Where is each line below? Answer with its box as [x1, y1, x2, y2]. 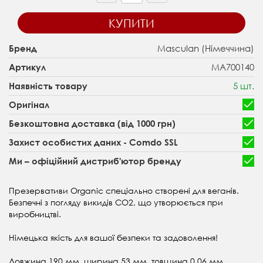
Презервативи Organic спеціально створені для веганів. [9, 184, 239, 196]
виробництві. [9, 208, 61, 220]
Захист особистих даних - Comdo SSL [9, 136, 178, 147]
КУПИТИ [109, 16, 154, 30]
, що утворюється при [133, 196, 223, 208]
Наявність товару [9, 80, 87, 91]
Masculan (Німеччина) [157, 42, 254, 54]
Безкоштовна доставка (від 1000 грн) [9, 117, 176, 129]
